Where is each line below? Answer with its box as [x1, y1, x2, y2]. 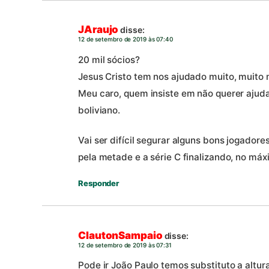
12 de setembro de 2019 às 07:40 [78, 35, 173, 43]
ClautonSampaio [78, 229, 163, 242]
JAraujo [78, 23, 119, 36]
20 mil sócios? [78, 53, 140, 65]
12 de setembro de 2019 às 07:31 [78, 241, 172, 249]
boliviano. [78, 104, 121, 116]
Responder [78, 178, 119, 189]
